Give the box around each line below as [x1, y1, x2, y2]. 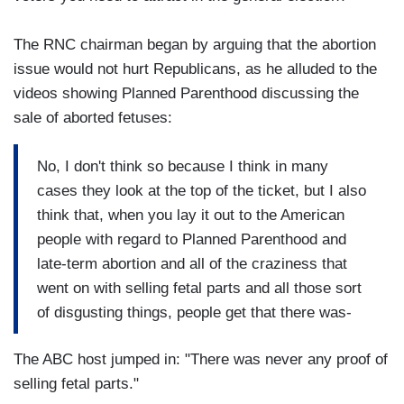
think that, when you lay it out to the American [37, 206, 344, 224]
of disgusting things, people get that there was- [37, 303, 352, 321]
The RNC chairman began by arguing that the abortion [14, 36, 376, 54]
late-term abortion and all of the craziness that [37, 254, 347, 272]
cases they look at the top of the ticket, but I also [37, 181, 366, 199]
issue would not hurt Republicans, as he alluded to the [14, 60, 377, 78]
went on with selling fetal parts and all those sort [37, 279, 362, 297]
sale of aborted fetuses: [14, 109, 172, 127]
